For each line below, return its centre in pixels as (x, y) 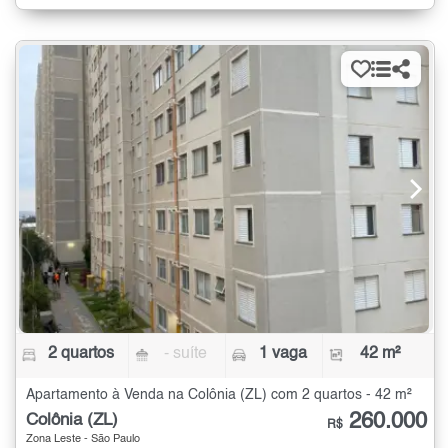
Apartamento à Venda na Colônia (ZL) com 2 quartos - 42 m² (219, 394)
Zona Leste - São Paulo (83, 439)
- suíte (186, 353)
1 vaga (282, 353)
